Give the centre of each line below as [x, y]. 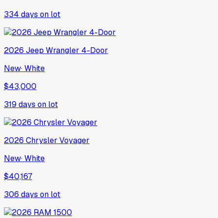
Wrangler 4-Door [77, 50]
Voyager [74, 140]
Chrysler [42, 140]
